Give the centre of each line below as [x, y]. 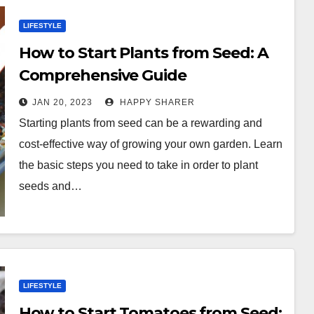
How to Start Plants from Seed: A [143, 53]
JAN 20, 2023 [62, 102]
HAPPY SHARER [156, 102]
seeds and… [50, 186]
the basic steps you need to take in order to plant [138, 165]
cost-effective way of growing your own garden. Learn [150, 144]
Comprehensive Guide [102, 75]
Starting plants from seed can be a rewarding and [140, 123]
